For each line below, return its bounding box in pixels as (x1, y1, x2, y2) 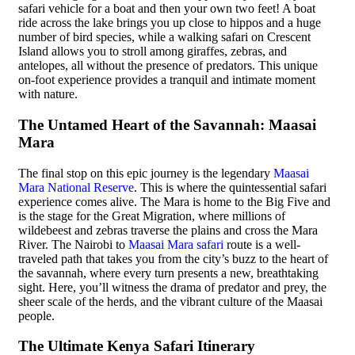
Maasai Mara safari (128, 237, 223, 251)
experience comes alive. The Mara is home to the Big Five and (18, 194, 330, 208)
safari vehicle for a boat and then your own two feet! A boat (18, 2, 315, 16)
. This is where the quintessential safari (134, 180, 326, 194)
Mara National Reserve (18, 180, 134, 194)
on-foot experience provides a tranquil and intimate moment (18, 73, 315, 87)
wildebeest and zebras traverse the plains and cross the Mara (18, 223, 318, 237)
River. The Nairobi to (18, 237, 128, 251)
